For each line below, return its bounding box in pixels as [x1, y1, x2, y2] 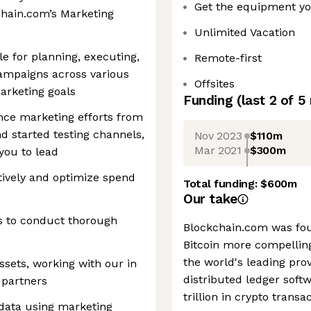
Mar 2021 [194, 143, 242, 157]
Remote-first [194, 51, 262, 65]
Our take [183, 191, 237, 207]
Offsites [194, 77, 235, 90]
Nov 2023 [194, 128, 242, 142]
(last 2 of [236, 92, 298, 108]
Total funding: [183, 177, 261, 190]
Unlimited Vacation [194, 26, 295, 39]
